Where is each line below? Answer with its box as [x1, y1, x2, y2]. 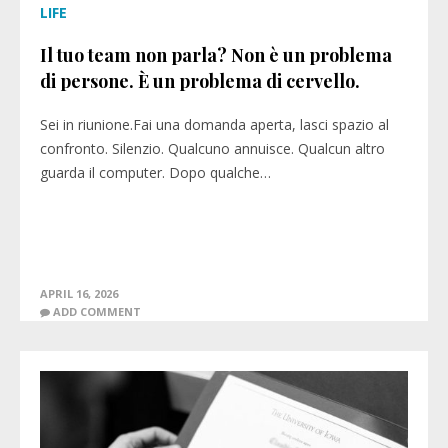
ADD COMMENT [53, 304, 141, 319]
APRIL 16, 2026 [40, 286, 118, 301]
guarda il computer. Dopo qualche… [40, 163, 271, 182]
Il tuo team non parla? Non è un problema [40, 43, 392, 67]
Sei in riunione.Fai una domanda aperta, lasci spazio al [40, 115, 389, 134]
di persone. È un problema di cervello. [40, 69, 360, 93]
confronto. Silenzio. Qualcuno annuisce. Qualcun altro [40, 139, 385, 158]
